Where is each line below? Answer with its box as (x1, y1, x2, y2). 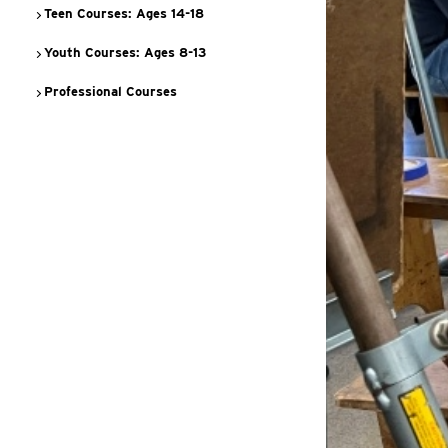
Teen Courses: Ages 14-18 (40, 6, 204, 21)
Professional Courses (40, 84, 177, 99)
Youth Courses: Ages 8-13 (40, 45, 206, 60)
